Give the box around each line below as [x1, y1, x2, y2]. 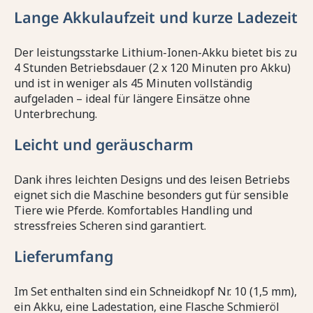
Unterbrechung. [14, 106, 97, 122]
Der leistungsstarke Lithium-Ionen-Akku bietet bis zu [14, 45, 297, 61]
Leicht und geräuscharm [14, 134, 194, 155]
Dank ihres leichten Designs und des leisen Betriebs [14, 172, 290, 188]
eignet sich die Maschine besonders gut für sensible [14, 187, 289, 203]
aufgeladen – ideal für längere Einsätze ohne [14, 91, 250, 107]
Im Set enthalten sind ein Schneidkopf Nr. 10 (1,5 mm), [14, 284, 297, 300]
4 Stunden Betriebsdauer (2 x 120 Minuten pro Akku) [14, 60, 291, 76]
